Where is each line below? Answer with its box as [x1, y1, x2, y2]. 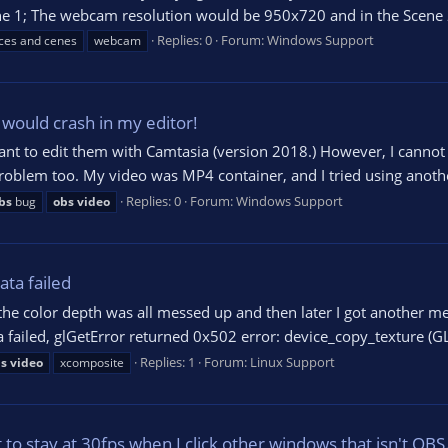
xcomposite [60, 353, 124, 371]
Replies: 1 [140, 352, 195, 371]
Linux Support [250, 352, 335, 371]
